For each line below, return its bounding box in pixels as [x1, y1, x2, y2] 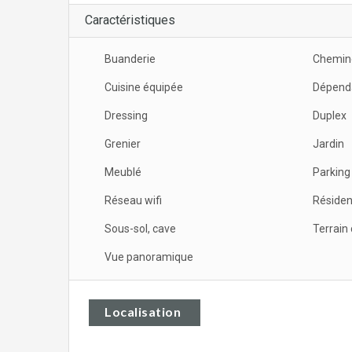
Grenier [104, 137, 141, 150]
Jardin [312, 137, 344, 150]
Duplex [312, 108, 346, 122]
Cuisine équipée [104, 80, 183, 93]
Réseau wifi [104, 193, 162, 207]
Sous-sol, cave [104, 222, 176, 235]
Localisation [104, 303, 181, 319]
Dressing [104, 108, 148, 122]
